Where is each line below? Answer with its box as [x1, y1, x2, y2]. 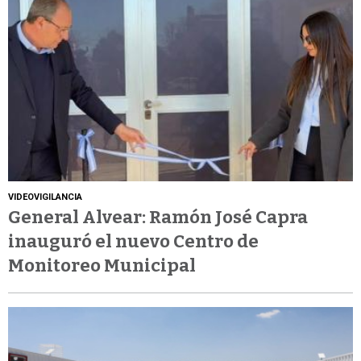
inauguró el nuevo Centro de [8, 230, 259, 252]
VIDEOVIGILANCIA [8, 191, 82, 202]
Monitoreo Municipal [8, 254, 196, 276]
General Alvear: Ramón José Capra [8, 205, 308, 228]
